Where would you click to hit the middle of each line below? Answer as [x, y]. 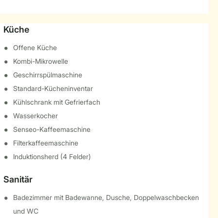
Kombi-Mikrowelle [40, 61]
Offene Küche [35, 47]
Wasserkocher [35, 116]
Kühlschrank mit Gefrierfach [56, 102]
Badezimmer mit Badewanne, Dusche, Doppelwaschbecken [106, 197]
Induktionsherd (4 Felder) [52, 156]
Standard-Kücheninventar [53, 88]
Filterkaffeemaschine [45, 143]
